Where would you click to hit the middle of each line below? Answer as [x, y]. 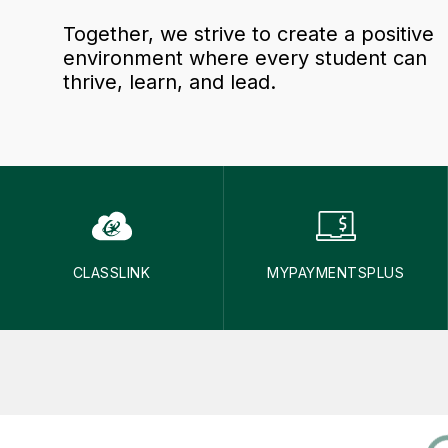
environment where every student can [245, 57]
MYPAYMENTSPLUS [336, 272]
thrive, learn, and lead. [169, 81]
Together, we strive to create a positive [248, 33]
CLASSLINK [111, 272]
